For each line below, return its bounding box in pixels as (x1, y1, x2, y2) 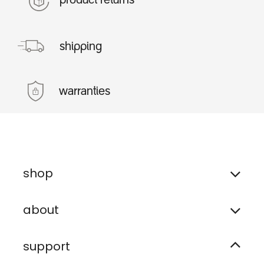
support (23, 237, 70, 255)
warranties (59, 85, 110, 98)
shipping (60, 41, 102, 53)
